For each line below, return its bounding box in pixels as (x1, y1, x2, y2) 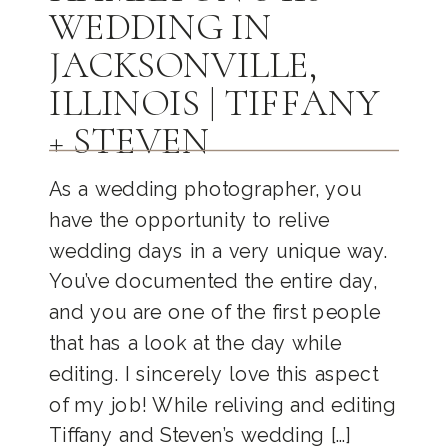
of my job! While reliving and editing (49, 393, 397, 417)
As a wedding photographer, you (49, 178, 362, 201)
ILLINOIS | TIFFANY (49, 80, 380, 127)
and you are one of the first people (49, 301, 382, 324)
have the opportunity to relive (49, 208, 330, 232)
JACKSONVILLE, (49, 42, 318, 89)
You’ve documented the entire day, (49, 270, 378, 293)
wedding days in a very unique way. (49, 239, 388, 263)
